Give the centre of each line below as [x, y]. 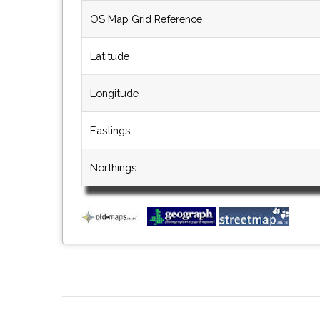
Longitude [114, 93]
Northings [113, 167]
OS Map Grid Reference [146, 19]
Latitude [110, 56]
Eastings [110, 130]
